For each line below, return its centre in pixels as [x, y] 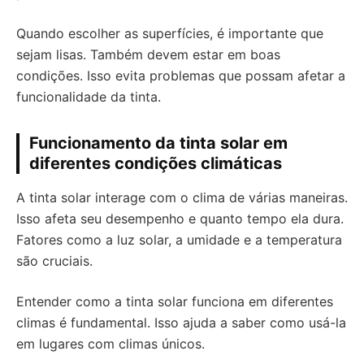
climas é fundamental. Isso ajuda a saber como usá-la [181, 323]
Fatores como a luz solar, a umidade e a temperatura [179, 240]
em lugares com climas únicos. [110, 344]
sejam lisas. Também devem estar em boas [148, 55]
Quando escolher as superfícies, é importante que [170, 34]
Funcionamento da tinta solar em [158, 143]
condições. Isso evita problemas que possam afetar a [181, 76]
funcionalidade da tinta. [89, 97]
